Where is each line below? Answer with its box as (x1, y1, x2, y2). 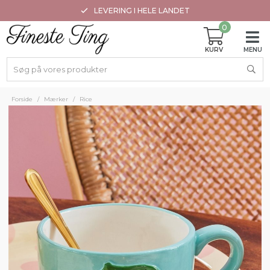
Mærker (44, 95, 69, 103)
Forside (11, 95, 33, 103)
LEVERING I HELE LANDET (93, 6, 190, 15)
